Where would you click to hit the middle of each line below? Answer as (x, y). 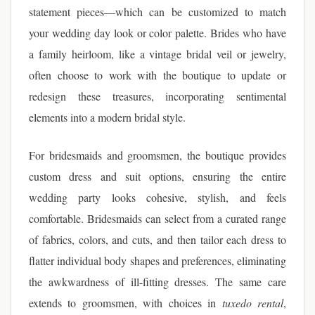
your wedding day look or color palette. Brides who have (157, 33)
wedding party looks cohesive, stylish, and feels (157, 197)
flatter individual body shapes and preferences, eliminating (157, 261)
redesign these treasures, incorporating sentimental (157, 96)
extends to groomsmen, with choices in (126, 303)
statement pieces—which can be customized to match (157, 12)
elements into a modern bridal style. (107, 117)
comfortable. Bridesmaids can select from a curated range (157, 218)
